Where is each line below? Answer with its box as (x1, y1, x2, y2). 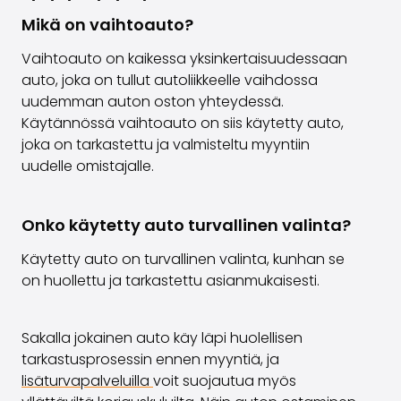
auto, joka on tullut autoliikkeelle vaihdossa (21, 70, 318, 90)
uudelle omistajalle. (21, 156, 154, 176)
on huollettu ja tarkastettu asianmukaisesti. (21, 270, 320, 291)
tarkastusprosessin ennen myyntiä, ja (21, 349, 279, 370)
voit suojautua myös (153, 371, 296, 391)
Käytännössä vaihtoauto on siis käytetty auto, (21, 113, 344, 133)
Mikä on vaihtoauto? (21, 13, 193, 36)
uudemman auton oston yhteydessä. (21, 91, 284, 112)
